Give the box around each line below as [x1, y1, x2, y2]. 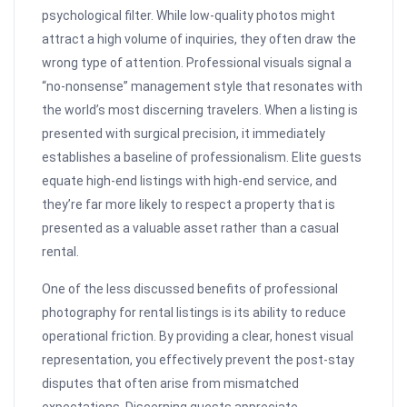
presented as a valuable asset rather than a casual [42, 221, 340, 236]
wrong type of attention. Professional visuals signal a [42, 55, 352, 71]
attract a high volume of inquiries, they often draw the [42, 32, 357, 47]
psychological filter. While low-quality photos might [42, 8, 336, 24]
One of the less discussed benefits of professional [42, 282, 339, 297]
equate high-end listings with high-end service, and [42, 174, 338, 189]
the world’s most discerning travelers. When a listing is [42, 103, 359, 118]
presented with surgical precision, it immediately [42, 126, 326, 142]
